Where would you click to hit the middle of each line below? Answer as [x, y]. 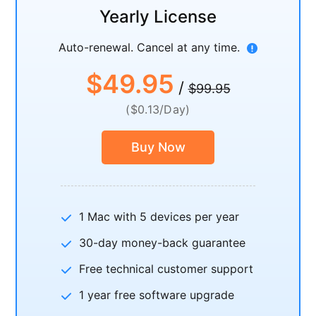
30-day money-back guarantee [162, 243]
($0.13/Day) [158, 109]
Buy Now [158, 147]
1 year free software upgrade [157, 295]
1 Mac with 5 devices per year [159, 217]
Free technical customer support [166, 269]
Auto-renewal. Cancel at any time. [149, 47]
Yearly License [158, 17]
